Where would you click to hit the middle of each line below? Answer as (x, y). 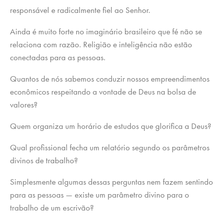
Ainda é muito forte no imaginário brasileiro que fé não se (106, 32)
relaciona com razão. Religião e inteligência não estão (101, 45)
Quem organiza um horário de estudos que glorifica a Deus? (111, 126)
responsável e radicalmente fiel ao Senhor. (80, 10)
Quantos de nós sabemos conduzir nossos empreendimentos (110, 79)
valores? (24, 105)
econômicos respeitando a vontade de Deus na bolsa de (103, 92)
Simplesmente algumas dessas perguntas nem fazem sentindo (111, 182)
